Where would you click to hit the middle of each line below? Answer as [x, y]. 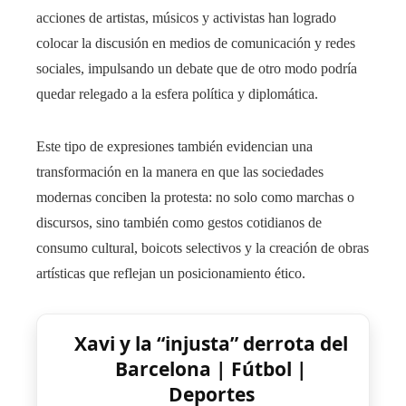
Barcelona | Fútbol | [211, 368]
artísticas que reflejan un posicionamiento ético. [171, 273]
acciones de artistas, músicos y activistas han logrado [186, 17]
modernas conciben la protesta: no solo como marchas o [195, 197]
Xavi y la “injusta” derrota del [211, 343]
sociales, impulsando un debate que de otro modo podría [197, 68]
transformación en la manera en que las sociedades [180, 171]
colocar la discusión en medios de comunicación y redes [196, 43]
